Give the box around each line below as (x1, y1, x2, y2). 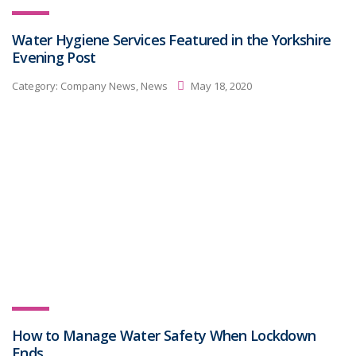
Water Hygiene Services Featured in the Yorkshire (12, 30, 331, 49)
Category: (12, 78, 60, 93)
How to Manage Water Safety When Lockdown (12, 326, 316, 345)
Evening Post (12, 48, 96, 67)
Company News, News (60, 78, 168, 93)
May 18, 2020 (188, 78, 252, 93)
